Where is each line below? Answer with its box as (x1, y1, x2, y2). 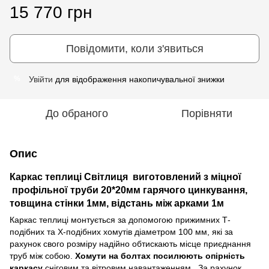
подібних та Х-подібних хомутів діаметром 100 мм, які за (10, 226, 233, 237)
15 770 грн (10, 2, 92, 22)
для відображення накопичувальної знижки (53, 74, 225, 84)
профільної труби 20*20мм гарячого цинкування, (10, 184, 247, 195)
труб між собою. (10, 250, 75, 261)
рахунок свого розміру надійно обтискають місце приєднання (10, 238, 251, 249)
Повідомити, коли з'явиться (65, 42, 204, 55)
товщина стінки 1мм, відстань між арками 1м (10, 197, 224, 208)
